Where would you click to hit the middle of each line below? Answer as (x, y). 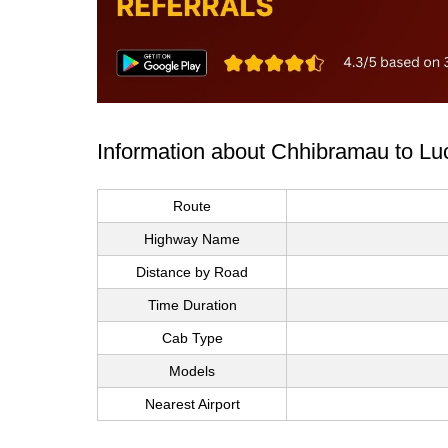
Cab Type (192, 338)
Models (192, 371)
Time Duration (192, 305)
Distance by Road (192, 272)
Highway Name (192, 239)
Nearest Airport (192, 404)
